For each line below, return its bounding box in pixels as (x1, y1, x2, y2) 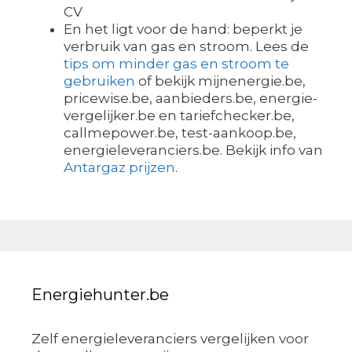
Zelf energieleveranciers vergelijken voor (31, 330, 309, 346)
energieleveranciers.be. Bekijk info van (64, 142, 323, 159)
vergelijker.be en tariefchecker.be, (64, 108, 295, 124)
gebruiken (64, 73, 135, 90)
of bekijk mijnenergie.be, (135, 73, 306, 90)
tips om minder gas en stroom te (64, 56, 289, 72)
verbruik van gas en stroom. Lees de (64, 38, 309, 55)
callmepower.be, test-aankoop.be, (64, 125, 296, 141)
